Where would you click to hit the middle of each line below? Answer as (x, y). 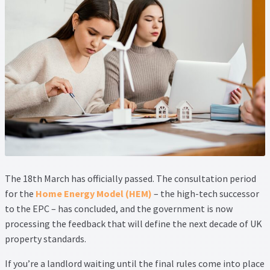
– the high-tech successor (206, 194)
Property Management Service (85, 18)
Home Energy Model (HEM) (94, 194)
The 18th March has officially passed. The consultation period (130, 179)
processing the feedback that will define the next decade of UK (133, 224)
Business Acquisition (77, 114)
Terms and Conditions (66, 241)
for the (20, 194)
